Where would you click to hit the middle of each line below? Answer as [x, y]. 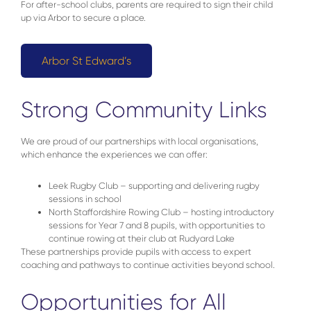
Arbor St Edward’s [86, 61]
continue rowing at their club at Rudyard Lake [142, 239]
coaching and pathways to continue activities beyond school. [148, 265]
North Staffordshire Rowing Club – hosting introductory [161, 212]
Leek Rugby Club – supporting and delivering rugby [154, 186]
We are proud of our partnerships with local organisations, [140, 142]
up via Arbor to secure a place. [83, 18]
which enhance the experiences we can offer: [114, 155]
